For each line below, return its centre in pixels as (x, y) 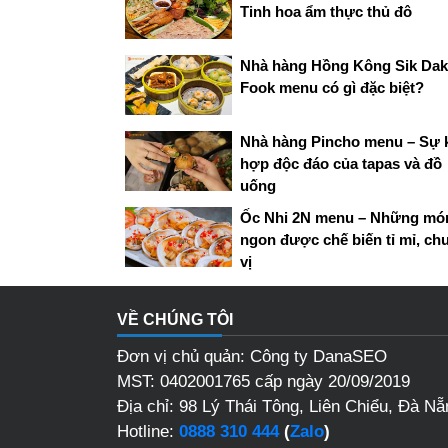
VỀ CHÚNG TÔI (175, 319)
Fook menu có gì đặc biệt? (331, 87)
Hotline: (148, 431)
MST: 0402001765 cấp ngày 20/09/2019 (263, 381)
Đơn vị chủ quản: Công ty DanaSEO (252, 356)
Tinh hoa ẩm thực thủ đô (325, 11)
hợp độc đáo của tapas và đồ (340, 163)
